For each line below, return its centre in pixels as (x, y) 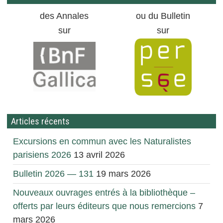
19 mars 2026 (123, 174)
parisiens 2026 (42, 155)
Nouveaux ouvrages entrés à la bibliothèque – (104, 193)
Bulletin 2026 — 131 (53, 174)
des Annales (64, 16)
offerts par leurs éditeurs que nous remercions (104, 206)
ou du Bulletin (163, 16)
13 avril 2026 (99, 155)
